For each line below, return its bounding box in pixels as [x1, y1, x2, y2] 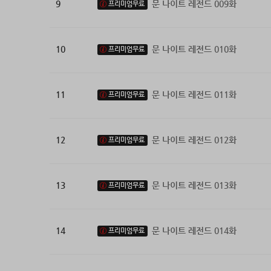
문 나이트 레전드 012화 [151, 135, 237, 145]
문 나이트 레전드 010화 [151, 44, 237, 54]
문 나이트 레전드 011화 [151, 90, 237, 100]
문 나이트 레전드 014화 [151, 226, 237, 236]
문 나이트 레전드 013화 [151, 180, 237, 191]
